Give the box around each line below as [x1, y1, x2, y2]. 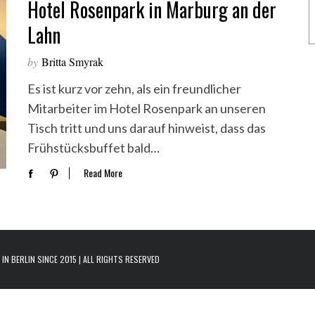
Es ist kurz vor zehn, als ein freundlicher [27, 81, 241, 96]
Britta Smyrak [41, 54, 103, 69]
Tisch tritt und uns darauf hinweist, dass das [27, 120, 266, 136]
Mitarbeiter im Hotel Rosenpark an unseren [27, 101, 266, 116]
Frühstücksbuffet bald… [27, 140, 160, 155]
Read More [84, 165, 122, 181]
